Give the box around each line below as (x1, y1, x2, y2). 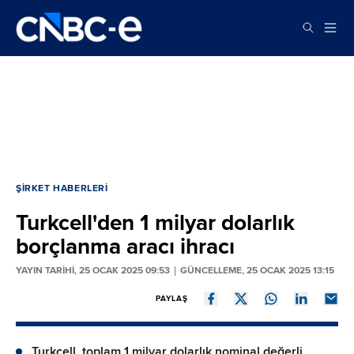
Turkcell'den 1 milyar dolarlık (16, 209, 295, 236)
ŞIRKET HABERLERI (16, 182, 108, 194)
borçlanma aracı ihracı (16, 232, 235, 260)
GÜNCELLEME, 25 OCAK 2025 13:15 (180, 264, 334, 277)
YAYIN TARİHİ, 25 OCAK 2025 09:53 (16, 264, 170, 277)
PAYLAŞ (156, 293, 188, 303)
